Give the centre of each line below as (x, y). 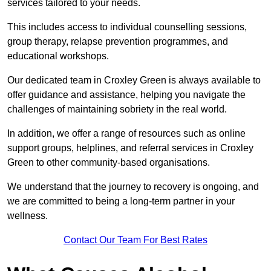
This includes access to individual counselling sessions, (127, 27)
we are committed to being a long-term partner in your (121, 201)
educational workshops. (59, 56)
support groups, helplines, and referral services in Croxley (130, 148)
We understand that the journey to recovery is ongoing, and (133, 187)
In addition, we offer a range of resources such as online (126, 134)
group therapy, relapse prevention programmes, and (118, 42)
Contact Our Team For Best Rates (135, 240)
